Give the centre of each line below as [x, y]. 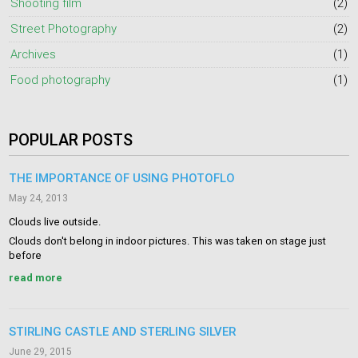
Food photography [61, 79]
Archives [34, 54]
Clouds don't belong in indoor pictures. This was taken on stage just [168, 241]
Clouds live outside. [55, 222]
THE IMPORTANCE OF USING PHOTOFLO [122, 178]
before [26, 256]
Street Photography [64, 28]
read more [36, 278]
